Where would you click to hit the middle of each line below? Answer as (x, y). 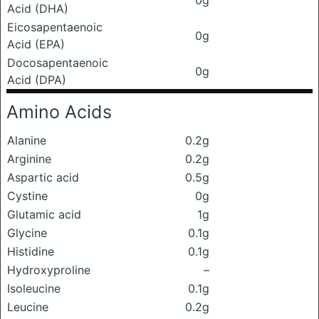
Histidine (31, 251)
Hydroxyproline (49, 270)
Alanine (27, 140)
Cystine (27, 196)
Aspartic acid (43, 177)
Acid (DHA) (38, 9)
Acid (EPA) (36, 44)
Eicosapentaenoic (55, 27)
